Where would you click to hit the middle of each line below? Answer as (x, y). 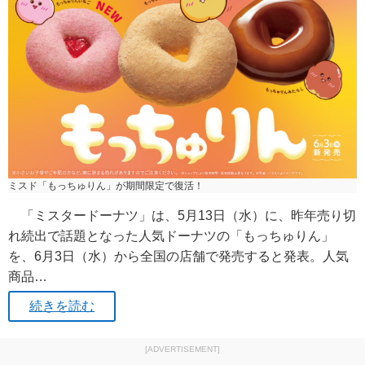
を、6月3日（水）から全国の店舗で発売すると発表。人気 (178, 256)
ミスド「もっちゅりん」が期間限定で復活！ (106, 185)
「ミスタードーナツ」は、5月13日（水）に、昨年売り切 (182, 215)
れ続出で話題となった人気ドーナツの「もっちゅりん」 (171, 235)
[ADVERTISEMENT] (182, 350)
